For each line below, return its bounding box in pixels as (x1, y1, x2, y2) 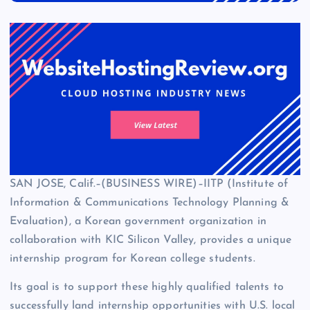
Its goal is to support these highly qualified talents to (10, 281, 284, 293)
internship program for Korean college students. (10, 253, 255, 264)
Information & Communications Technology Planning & (10, 197, 290, 208)
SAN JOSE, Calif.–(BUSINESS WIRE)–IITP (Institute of (10, 178, 289, 190)
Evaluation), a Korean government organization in (10, 215, 266, 227)
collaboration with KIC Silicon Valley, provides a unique (10, 234, 291, 246)
